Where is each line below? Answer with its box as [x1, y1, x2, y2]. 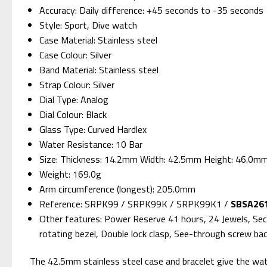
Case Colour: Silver [39, 47, 112, 62]
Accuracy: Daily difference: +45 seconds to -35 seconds [39, 2, 264, 17]
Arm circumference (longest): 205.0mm [39, 181, 196, 196]
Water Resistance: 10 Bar [39, 136, 143, 151]
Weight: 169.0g [39, 166, 102, 181]
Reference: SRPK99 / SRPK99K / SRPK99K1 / [39, 196, 231, 211]
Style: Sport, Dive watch [39, 17, 138, 32]
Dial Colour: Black [39, 107, 107, 122]
